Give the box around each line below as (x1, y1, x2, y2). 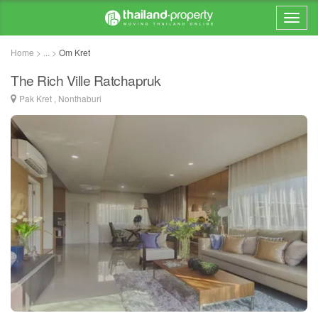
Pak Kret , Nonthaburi (19, 92, 102, 104)
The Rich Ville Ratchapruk (11, 70, 161, 89)
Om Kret (59, 46, 90, 58)
